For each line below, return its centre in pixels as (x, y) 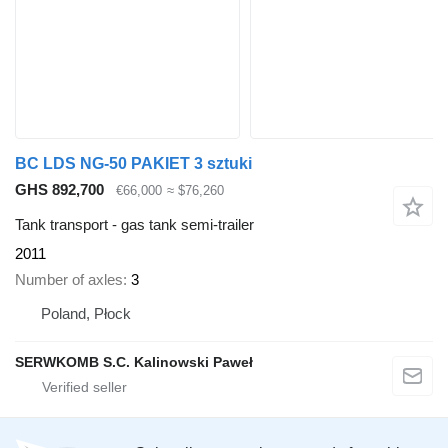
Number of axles (69, 280)
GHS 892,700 (59, 190)
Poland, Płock (86, 314)
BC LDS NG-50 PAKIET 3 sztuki (133, 164)
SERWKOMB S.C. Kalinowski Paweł (134, 362)
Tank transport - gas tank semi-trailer (134, 224)
